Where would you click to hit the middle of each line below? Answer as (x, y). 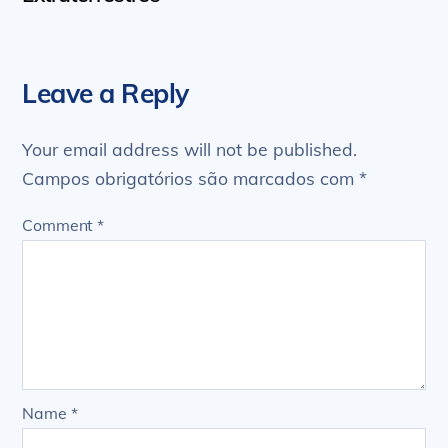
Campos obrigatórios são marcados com (191, 177)
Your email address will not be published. (190, 148)
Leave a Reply (105, 93)
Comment (60, 225)
